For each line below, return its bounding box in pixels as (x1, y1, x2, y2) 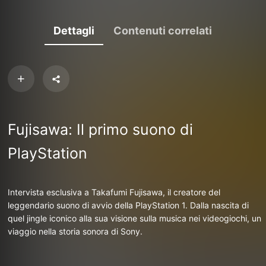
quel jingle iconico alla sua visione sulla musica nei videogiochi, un (8, 213, 262, 223)
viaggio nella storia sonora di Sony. (8, 226, 143, 236)
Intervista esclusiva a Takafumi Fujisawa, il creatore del (8, 187, 221, 197)
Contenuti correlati (113, 24, 212, 37)
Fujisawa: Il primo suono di (8, 121, 194, 138)
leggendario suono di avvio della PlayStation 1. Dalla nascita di (8, 200, 249, 210)
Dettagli (53, 24, 94, 37)
